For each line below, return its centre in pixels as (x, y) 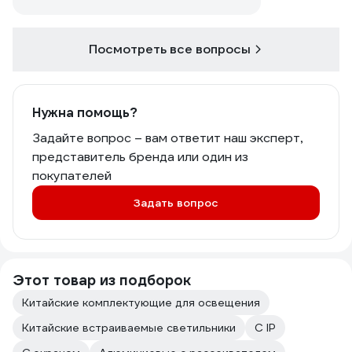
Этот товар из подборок (102, 280)
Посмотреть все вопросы (170, 49)
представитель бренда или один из (140, 157)
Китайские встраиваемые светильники (129, 328)
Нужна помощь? (85, 113)
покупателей (72, 176)
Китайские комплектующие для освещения (141, 302)
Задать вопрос (176, 203)
